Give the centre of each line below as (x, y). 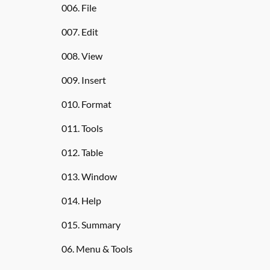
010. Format (86, 104)
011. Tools (82, 128)
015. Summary (91, 224)
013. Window (89, 176)
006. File (79, 8)
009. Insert (84, 80)
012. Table (82, 152)
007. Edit (80, 32)
